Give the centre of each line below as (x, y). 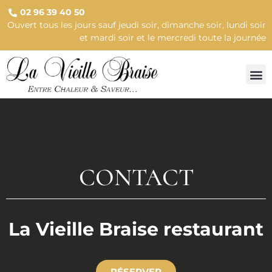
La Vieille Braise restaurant (136, 229)
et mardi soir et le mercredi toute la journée (173, 38)
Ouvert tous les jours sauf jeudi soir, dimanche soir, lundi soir (137, 25)
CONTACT (136, 178)
